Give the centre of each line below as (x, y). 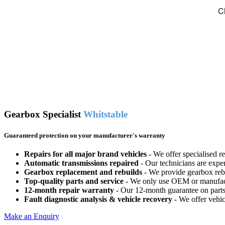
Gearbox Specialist (44, 114)
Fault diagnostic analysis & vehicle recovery (98, 199)
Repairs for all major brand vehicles (86, 154)
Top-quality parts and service (74, 181)
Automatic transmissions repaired (82, 163)
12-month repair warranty (69, 190)
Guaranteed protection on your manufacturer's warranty (85, 136)
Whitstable (105, 114)
